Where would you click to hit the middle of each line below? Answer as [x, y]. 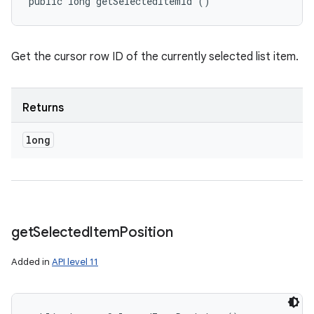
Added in [32, 262]
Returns [43, 108]
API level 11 [75, 262]
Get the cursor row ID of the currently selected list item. [155, 57]
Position [146, 232]
